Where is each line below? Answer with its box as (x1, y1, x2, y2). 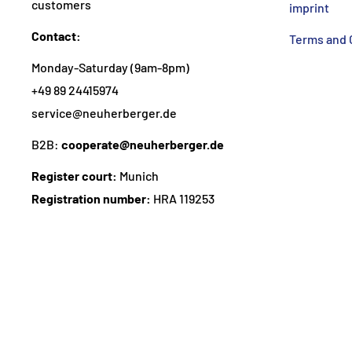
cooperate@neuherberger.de (61, 137, 224, 152)
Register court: (31, 168, 117, 184)
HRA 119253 (151, 191, 214, 207)
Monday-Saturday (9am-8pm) (31, 59, 189, 75)
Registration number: (31, 191, 151, 207)
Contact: (31, 27, 81, 43)
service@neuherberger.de (31, 104, 177, 120)
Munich (117, 168, 159, 184)
